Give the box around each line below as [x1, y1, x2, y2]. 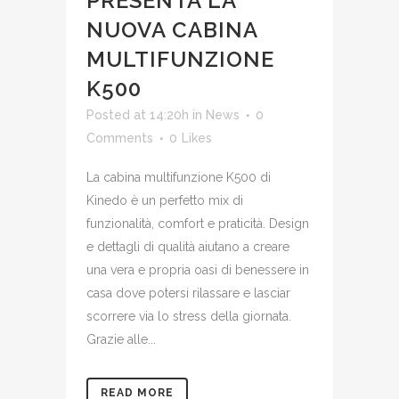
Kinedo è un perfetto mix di [86, 192, 243, 208]
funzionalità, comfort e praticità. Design [86, 216, 309, 231]
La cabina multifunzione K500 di [86, 169, 271, 184]
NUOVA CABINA [86, 16, 257, 43]
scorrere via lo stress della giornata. [86, 308, 291, 323]
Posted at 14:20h [86, 107, 189, 122]
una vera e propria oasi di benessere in [86, 262, 309, 277]
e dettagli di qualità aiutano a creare [86, 239, 289, 254]
